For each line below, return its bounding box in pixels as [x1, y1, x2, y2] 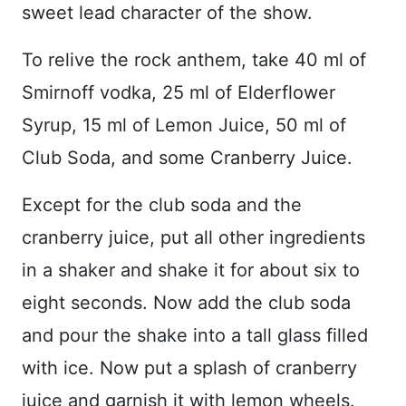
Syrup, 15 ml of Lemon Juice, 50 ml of [22, 114, 346, 137]
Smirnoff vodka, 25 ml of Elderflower [22, 82, 335, 104]
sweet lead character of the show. [22, 2, 313, 24]
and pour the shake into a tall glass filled [22, 324, 368, 347]
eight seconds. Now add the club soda [22, 292, 351, 314]
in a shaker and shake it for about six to [22, 259, 360, 282]
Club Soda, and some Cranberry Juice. [22, 147, 353, 169]
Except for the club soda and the [22, 194, 302, 217]
